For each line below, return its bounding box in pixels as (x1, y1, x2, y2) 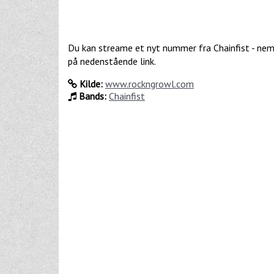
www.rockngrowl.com (105, 77, 194, 90)
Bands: (76, 89, 106, 102)
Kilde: (77, 77, 103, 90)
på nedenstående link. (68, 54, 156, 67)
